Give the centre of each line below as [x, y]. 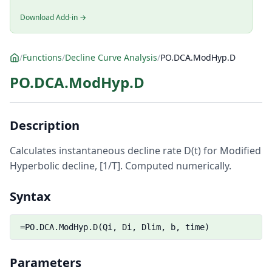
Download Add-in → [53, 17]
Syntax [30, 196]
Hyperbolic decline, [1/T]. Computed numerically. [121, 166]
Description [45, 125]
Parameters [46, 263]
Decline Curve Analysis [111, 57]
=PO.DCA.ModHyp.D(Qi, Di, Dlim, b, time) [115, 227]
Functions [42, 57]
